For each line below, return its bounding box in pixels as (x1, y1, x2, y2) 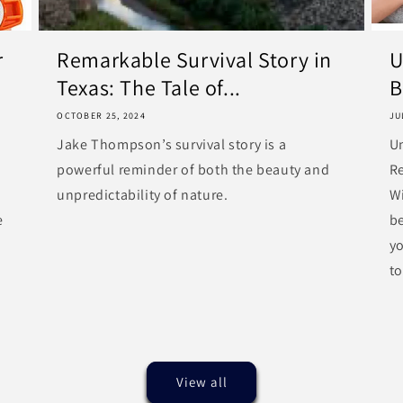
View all (175, 373, 228, 391)
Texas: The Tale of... (57, 72, 241, 102)
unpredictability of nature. (57, 184, 228, 204)
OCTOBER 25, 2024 (57, 109, 147, 121)
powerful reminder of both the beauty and (57, 159, 330, 179)
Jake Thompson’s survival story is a (57, 134, 287, 154)
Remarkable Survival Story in (57, 44, 333, 74)
